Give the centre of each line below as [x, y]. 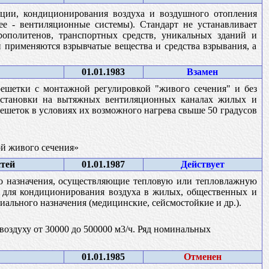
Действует [202, 164]
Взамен [202, 71]
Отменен [202, 256]
